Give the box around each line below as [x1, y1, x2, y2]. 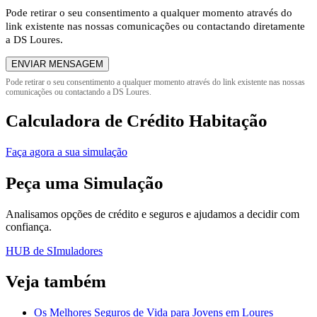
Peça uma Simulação [6, 173, 163, 192]
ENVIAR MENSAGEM [11, 58, 103, 69]
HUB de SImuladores [6, 244, 103, 257]
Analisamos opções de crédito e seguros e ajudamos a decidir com [6, 207, 299, 220]
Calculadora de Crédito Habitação [6, 111, 267, 131]
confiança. [6, 220, 52, 233]
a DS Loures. [6, 33, 63, 45]
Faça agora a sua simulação [6, 146, 127, 158]
